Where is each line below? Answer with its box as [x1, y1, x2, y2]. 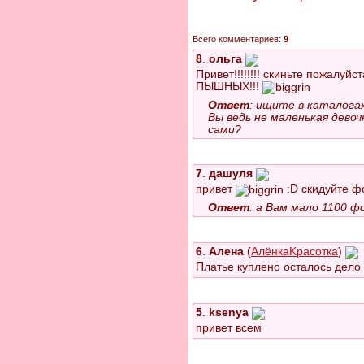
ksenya [209, 306, 249, 319]
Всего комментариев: [193, 34, 284, 45]
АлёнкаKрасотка [251, 245, 338, 258]
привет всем [196, 322, 262, 335]
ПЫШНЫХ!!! [196, 80, 262, 93]
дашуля [209, 167, 253, 180]
